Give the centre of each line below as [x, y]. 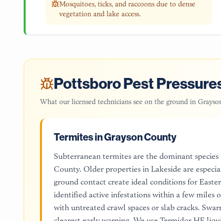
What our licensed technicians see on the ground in [119, 102]
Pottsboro [87, 84]
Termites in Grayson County [115, 137]
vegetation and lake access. [100, 14]
